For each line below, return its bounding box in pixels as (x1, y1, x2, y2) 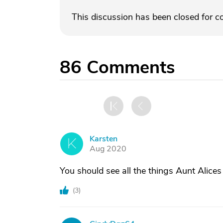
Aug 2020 (90, 143, 126, 154)
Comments (87, 55, 175, 80)
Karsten (90, 133, 117, 144)
